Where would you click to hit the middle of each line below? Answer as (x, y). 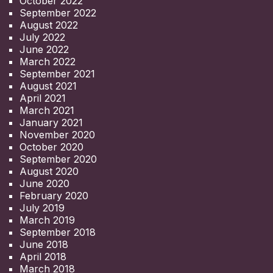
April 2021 (43, 98)
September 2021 (57, 73)
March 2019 (47, 220)
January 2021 (51, 122)
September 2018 (58, 232)
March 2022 (48, 61)
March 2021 (47, 110)
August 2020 (49, 171)
